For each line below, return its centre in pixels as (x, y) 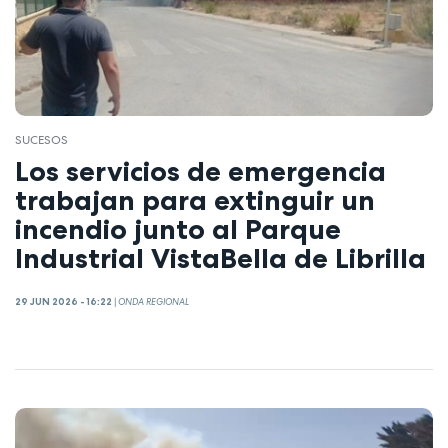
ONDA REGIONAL (153, 302)
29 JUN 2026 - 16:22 (63, 302)
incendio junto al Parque (178, 228)
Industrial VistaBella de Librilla (220, 257)
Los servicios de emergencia (200, 170)
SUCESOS (41, 140)
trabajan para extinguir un (195, 199)
